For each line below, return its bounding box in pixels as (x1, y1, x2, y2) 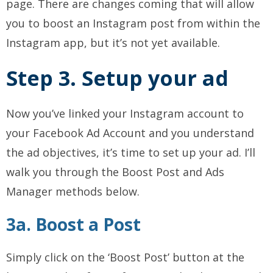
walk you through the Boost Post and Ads (6, 165, 224, 180)
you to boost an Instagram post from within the (6, 16, 260, 31)
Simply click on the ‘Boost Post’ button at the (6, 250, 244, 265)
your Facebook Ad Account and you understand (6, 126, 254, 141)
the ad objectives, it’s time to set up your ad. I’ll (6, 145, 255, 160)
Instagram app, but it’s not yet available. (6, 35, 220, 51)
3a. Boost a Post (6, 213, 141, 236)
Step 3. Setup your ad (6, 64, 229, 93)
